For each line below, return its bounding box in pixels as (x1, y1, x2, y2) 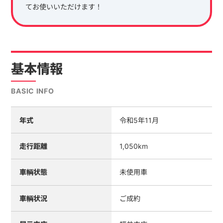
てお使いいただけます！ (25, 2, 102, 11)
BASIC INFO (11, 86, 54, 95)
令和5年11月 (119, 115, 159, 124)
